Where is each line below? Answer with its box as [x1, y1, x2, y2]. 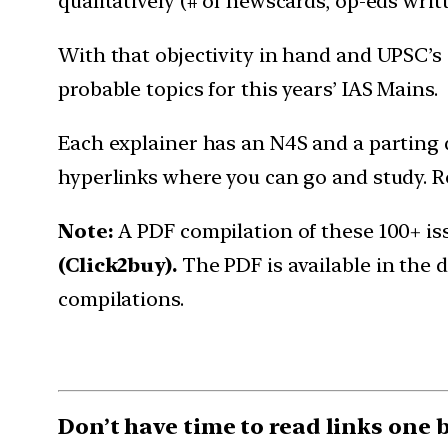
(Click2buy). [58, 252, 182, 277]
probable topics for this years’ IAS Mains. [58, 76, 438, 101]
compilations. [58, 286, 184, 311]
